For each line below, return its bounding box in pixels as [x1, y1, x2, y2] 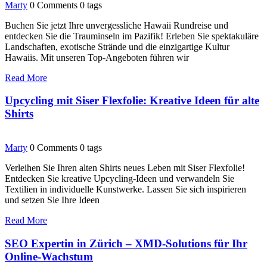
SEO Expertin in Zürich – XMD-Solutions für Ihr [5, 237, 247, 250]
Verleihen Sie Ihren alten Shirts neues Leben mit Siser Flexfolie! [5, 163, 245, 173]
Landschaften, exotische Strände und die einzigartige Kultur [5, 41, 229, 52]
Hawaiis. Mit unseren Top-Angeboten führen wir [5, 52, 189, 63]
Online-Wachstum [5, 250, 93, 263]
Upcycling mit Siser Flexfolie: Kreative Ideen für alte [5, 94, 259, 107]
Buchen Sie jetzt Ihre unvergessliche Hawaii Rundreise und [5, 20, 228, 30]
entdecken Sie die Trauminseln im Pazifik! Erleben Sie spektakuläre [5, 30, 259, 41]
